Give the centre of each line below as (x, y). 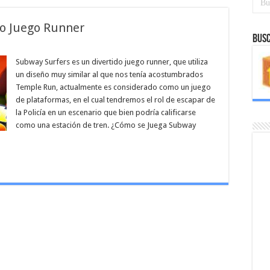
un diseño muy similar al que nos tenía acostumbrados (109, 74)
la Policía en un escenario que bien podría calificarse (106, 112)
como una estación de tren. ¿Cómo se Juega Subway (106, 125)
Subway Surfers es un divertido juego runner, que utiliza (112, 62)
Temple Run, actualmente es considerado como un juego (113, 87)
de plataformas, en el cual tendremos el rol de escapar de (115, 100)
